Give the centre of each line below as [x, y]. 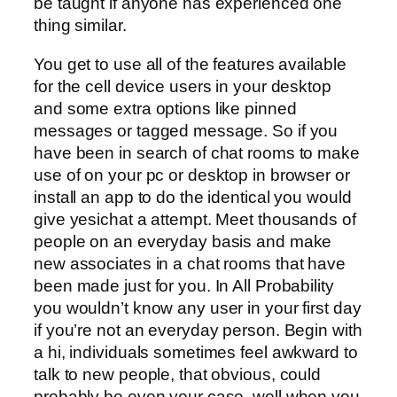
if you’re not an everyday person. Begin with [198, 330]
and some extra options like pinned [165, 108]
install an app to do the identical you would [193, 197]
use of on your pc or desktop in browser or [192, 175]
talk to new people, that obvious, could [178, 374]
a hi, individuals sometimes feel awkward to [196, 352]
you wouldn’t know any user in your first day [198, 307]
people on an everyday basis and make [183, 241]
